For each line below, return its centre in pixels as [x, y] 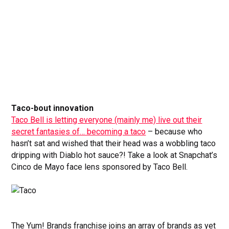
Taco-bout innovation [53, 108]
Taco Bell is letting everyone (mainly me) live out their [107, 120]
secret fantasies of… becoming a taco [79, 131]
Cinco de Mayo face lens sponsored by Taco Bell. [100, 167]
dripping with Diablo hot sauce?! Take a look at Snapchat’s [114, 155]
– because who [174, 131]
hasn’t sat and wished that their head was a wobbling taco [114, 143]
